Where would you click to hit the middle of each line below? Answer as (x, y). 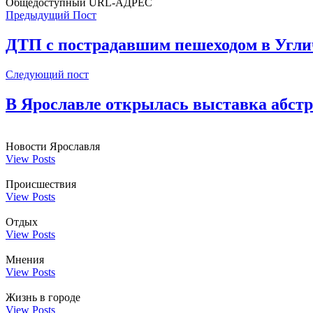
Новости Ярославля (53, 146)
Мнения (25, 259)
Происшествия (41, 184)
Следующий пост (47, 74)
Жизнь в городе (43, 297)
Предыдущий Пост (51, 15)
